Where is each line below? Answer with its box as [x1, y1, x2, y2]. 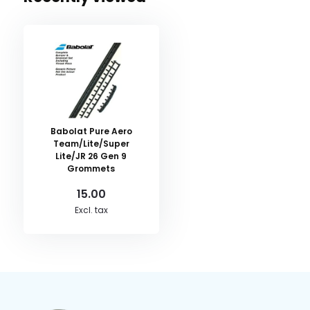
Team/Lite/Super [53, 138, 129, 149]
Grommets [67, 163, 116, 174]
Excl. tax [74, 204, 108, 216]
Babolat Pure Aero [50, 125, 132, 137]
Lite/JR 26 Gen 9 [55, 150, 127, 162]
